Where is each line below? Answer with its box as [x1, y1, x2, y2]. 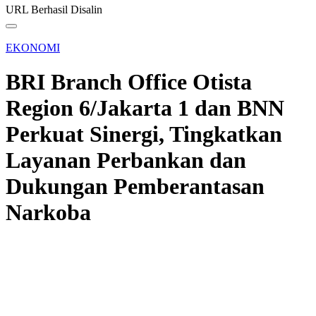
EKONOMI [6, 42, 60, 54]
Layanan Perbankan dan [6, 147, 246, 174]
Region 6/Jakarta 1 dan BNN [6, 95, 284, 121]
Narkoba [6, 200, 91, 226]
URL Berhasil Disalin [6, 4, 102, 16]
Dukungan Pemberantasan [6, 174, 265, 200]
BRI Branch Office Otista [6, 69, 252, 95]
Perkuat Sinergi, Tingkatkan [6, 121, 282, 147]
